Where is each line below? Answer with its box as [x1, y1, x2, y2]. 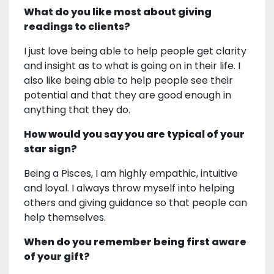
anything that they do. [24, 102, 130, 117]
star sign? [24, 141, 77, 156]
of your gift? [24, 249, 90, 264]
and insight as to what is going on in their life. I [24, 58, 240, 73]
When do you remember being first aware [24, 234, 246, 249]
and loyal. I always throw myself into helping [24, 180, 234, 195]
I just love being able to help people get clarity [24, 43, 246, 58]
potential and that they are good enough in [24, 87, 231, 102]
